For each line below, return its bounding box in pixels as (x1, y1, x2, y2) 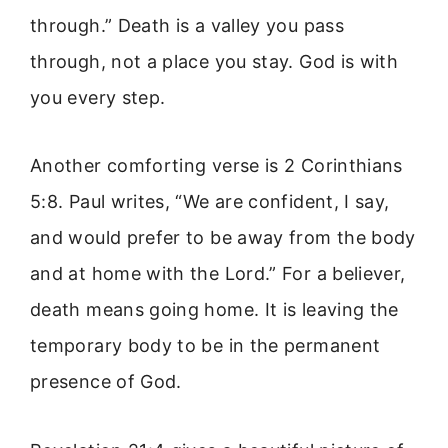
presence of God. (30, 371, 182, 393)
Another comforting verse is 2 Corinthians (30, 155, 403, 177)
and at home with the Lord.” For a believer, (30, 263, 406, 285)
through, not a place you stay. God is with (30, 50, 399, 72)
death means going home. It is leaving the (30, 299, 399, 321)
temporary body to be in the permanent (30, 335, 381, 357)
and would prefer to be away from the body (30, 227, 416, 249)
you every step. (30, 86, 166, 108)
